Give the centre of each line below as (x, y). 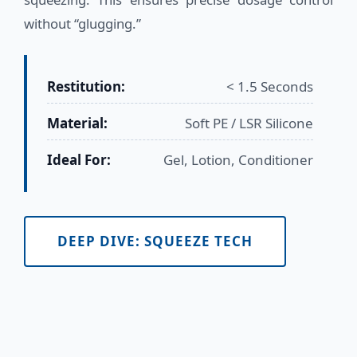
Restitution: (86, 86)
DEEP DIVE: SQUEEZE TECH (155, 241)
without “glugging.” (82, 23)
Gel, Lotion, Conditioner (238, 159)
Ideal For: (79, 159)
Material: (77, 123)
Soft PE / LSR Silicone (249, 123)
